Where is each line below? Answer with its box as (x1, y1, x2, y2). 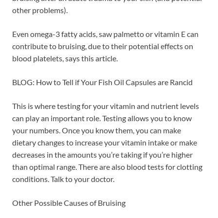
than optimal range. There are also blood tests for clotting (12, 162, 202, 171)
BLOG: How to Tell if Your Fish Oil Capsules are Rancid (12, 77, 193, 87)
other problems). (12, 5, 68, 15)
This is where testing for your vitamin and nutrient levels (12, 101, 199, 110)
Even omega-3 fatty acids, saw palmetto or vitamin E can (12, 29, 199, 38)
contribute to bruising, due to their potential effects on (12, 41, 193, 51)
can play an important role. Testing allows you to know (12, 113, 192, 123)
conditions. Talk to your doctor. (12, 174, 114, 183)
